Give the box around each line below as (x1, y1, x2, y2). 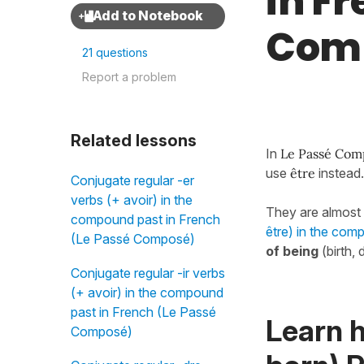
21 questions (82, 45, 148, 59)
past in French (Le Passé (71, 304, 216, 320)
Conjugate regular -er (71, 172, 194, 188)
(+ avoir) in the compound (71, 284, 223, 301)
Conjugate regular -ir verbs (71, 265, 225, 281)
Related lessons (71, 131, 197, 150)
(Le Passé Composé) (71, 231, 195, 247)
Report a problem (82, 70, 176, 84)
